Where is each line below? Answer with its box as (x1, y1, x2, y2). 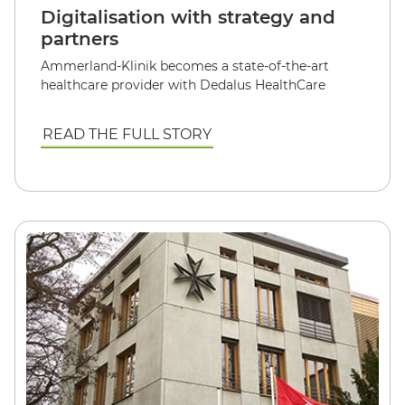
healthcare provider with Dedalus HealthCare (41, 76, 325, 93)
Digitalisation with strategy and (41, 5, 335, 28)
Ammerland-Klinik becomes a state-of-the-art (41, 57, 329, 74)
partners (41, 27, 118, 50)
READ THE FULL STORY (42, 125, 212, 143)
